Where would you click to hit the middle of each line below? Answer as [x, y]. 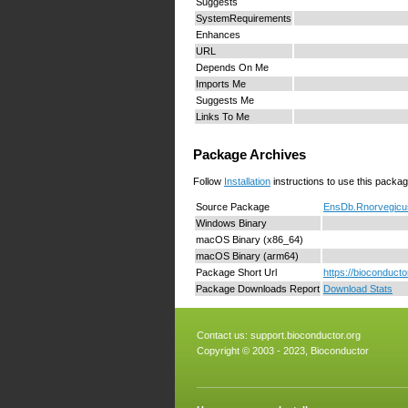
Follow [209, 181]
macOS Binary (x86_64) [250, 240]
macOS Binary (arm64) [247, 256]
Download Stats [358, 289]
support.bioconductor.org [306, 336]
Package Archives [250, 155]
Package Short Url [236, 273]
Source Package [233, 207]
